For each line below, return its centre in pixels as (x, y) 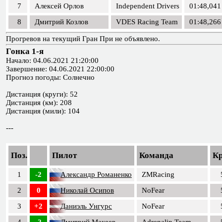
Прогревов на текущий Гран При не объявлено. (83, 39)
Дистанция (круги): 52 (42, 94)
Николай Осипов (87, 190)
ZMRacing (158, 174)
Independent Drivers (148, 6)
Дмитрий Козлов (61, 22)
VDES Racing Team (147, 22)
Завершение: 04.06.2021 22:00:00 (60, 69)
